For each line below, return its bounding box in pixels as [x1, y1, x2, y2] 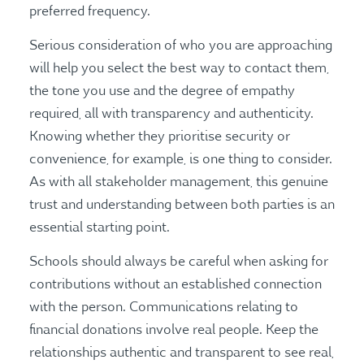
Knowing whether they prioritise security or [28, 128, 290, 145]
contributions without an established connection [28, 276, 322, 293]
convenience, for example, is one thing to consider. [28, 151, 332, 168]
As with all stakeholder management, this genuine [28, 174, 328, 191]
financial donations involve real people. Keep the [28, 322, 318, 339]
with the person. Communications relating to [28, 299, 298, 316]
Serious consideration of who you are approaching [28, 37, 332, 54]
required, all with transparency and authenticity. [28, 106, 314, 123]
